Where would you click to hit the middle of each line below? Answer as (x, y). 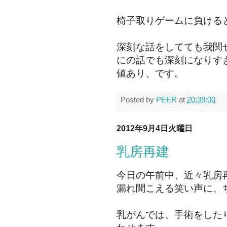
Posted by (138, 100)
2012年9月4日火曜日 (155, 129)
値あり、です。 (150, 73)
